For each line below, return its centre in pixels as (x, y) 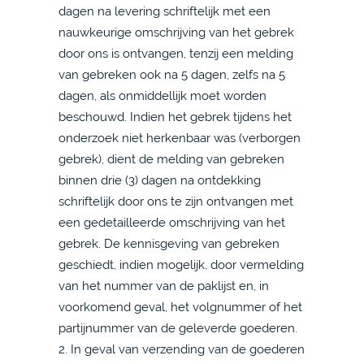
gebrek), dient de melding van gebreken (171, 159)
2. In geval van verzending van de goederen (182, 349)
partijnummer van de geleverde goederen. (178, 328)
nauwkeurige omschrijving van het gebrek (176, 32)
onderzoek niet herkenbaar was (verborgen (180, 138)
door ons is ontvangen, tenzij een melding (176, 53)
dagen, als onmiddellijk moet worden (162, 95)
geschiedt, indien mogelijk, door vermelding (181, 264)
